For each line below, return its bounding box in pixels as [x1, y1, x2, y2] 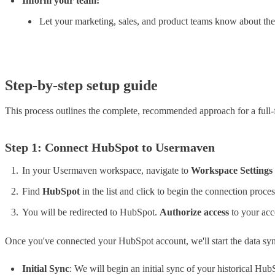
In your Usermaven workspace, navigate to [22, 165, 191, 176]
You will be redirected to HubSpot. [22, 207, 160, 218]
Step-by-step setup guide [5, 77, 158, 94]
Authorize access [160, 207, 229, 218]
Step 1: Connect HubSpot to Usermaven [5, 141, 215, 155]
